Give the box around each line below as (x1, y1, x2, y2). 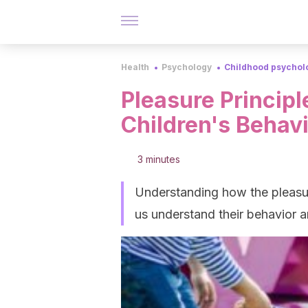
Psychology (162, 62, 212, 72)
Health (121, 62, 149, 72)
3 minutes (137, 153, 180, 165)
